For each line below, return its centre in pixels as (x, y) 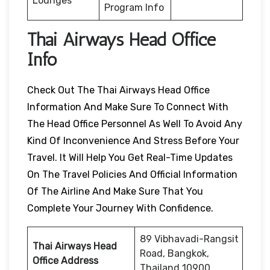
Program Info (134, 7)
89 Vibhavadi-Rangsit (189, 239)
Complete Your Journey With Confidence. (121, 208)
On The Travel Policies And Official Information (132, 174)
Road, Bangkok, (174, 253)
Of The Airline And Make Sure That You (115, 191)
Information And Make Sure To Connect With (128, 107)
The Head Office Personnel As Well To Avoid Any (135, 124)
